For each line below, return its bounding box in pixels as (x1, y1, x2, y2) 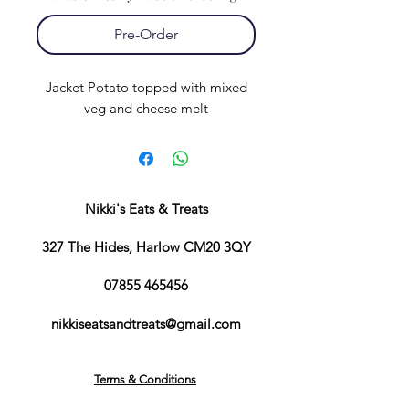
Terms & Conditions (94, 372, 196, 387)
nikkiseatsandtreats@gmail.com (51, 315, 241, 333)
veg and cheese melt (84, 100, 208, 118)
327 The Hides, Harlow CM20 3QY (41, 238, 251, 257)
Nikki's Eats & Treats (84, 200, 208, 218)
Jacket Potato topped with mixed (45, 79, 247, 97)
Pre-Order (114, 26, 178, 44)
